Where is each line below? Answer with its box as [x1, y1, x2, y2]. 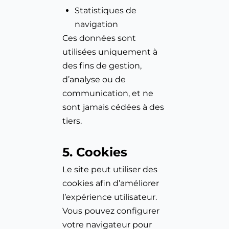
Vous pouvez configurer [62, 206, 160, 216]
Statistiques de [75, 6, 137, 16]
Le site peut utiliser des [62, 165, 158, 175]
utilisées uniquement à [62, 47, 158, 57]
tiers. [62, 116, 82, 126]
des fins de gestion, [62, 61, 142, 71]
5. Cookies [62, 145, 128, 160]
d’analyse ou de [62, 75, 126, 85]
